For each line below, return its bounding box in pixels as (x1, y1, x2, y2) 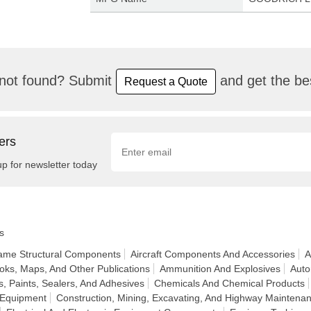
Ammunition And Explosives (160, 263, 280, 274)
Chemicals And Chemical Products (154, 278, 305, 289)
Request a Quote (124, 76, 208, 87)
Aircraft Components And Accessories (131, 249, 295, 260)
